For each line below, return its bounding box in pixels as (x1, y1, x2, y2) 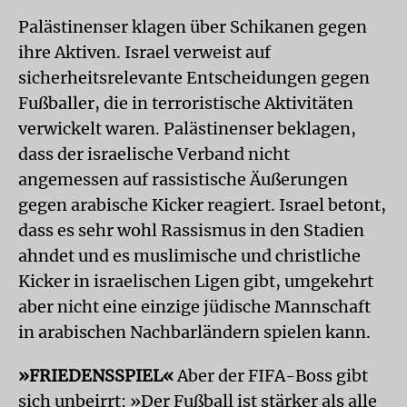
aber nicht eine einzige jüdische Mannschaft (18, 295, 371, 317)
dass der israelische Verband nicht (18, 143, 290, 164)
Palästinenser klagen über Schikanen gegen (18, 15, 367, 37)
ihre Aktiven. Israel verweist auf (18, 41, 271, 63)
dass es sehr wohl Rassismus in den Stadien (18, 219, 364, 241)
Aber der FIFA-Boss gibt (174, 364, 368, 386)
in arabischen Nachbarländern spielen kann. (18, 321, 371, 342)
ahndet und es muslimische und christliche (18, 244, 361, 266)
